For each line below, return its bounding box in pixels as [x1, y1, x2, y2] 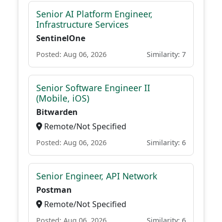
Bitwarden [36, 107, 78, 117]
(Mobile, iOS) [36, 92, 89, 104]
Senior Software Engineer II [36, 82, 150, 94]
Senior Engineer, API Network [36, 170, 157, 182]
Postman [36, 184, 72, 195]
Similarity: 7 [147, 50, 186, 59]
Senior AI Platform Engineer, [36, 8, 153, 20]
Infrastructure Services [36, 18, 128, 30]
